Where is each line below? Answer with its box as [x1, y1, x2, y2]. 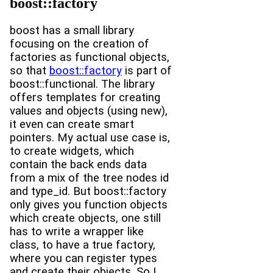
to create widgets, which [10, 144, 134, 158]
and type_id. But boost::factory [10, 184, 166, 198]
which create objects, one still [10, 211, 161, 225]
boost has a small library [10, 23, 134, 37]
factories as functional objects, [10, 50, 169, 64]
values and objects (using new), [10, 104, 168, 118]
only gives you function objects [10, 197, 168, 211]
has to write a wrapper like [10, 224, 144, 238]
